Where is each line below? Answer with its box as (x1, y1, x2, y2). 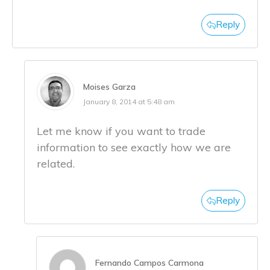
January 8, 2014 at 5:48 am (83, 97, 175, 107)
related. (37, 157, 75, 171)
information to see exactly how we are (37, 140, 231, 155)
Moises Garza (83, 81, 136, 93)
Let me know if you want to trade (37, 124, 206, 139)
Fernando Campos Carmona (95, 257, 204, 269)
